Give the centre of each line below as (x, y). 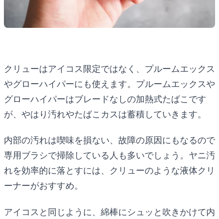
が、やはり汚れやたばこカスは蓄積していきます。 (105, 114)
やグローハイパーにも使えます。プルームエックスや (109, 84)
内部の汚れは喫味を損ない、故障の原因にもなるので (109, 140)
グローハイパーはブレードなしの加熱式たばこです (105, 99)
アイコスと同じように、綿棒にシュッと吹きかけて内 (109, 212)
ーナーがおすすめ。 (44, 186)
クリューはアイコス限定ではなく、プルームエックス (109, 68)
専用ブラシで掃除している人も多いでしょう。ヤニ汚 (109, 155)
